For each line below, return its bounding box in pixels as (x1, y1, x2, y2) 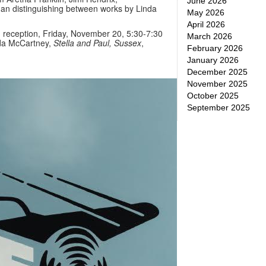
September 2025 (187, 103, 250, 112)
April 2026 (187, 20, 225, 29)
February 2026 (187, 43, 243, 53)
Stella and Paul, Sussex (53, 37, 141, 49)
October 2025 (187, 91, 239, 100)
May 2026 (187, 8, 224, 17)
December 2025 (187, 67, 248, 77)
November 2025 (187, 79, 248, 88)
